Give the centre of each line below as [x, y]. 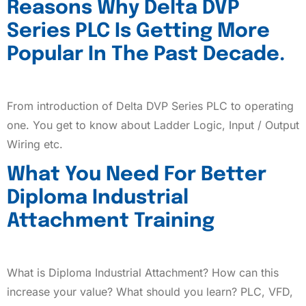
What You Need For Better [137, 175]
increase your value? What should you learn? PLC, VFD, [150, 292]
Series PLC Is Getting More [138, 32]
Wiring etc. [35, 144]
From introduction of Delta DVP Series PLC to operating [150, 106]
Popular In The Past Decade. [146, 55]
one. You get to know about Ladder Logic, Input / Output [153, 125]
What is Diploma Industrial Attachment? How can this [143, 273]
